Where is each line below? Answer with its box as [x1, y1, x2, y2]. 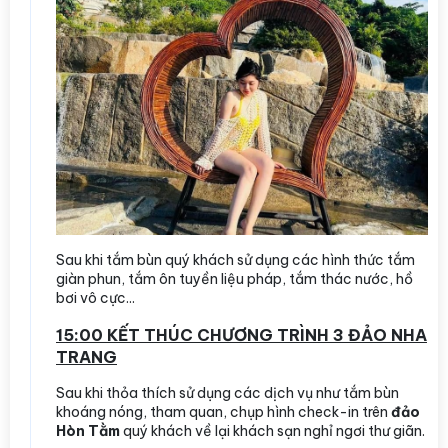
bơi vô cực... [56, 288, 135, 307]
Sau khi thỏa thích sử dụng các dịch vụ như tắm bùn [56, 383, 399, 402]
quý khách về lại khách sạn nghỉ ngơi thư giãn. [120, 421, 425, 440]
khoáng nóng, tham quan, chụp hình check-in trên [56, 402, 391, 421]
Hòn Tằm [56, 421, 120, 440]
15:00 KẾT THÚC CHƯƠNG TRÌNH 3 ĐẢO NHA [56, 324, 427, 345]
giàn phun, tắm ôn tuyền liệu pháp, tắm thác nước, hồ [56, 269, 413, 288]
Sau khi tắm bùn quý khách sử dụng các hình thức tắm [56, 250, 415, 269]
